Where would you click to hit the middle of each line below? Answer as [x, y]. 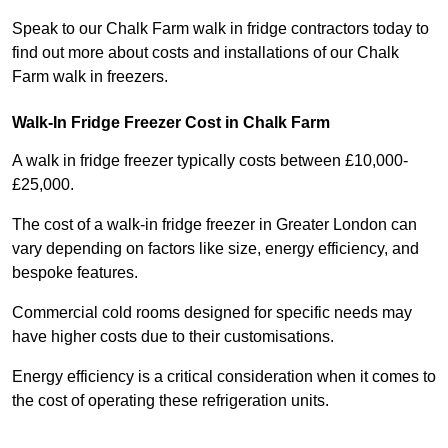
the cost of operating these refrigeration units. [170, 401]
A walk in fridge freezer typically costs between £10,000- [210, 161]
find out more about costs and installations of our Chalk [205, 53]
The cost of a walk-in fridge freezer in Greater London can [214, 225]
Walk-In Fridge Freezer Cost [116, 123]
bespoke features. [77, 273]
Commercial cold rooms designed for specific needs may [212, 313]
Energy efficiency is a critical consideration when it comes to [224, 377]
